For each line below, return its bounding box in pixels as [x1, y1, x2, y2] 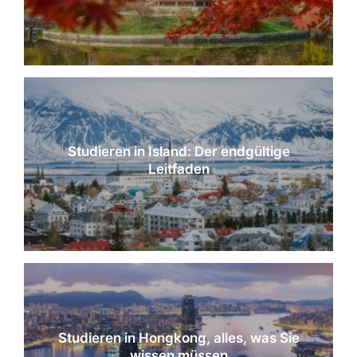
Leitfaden [147, 161, 210, 178]
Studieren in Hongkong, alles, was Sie [57, 329, 300, 346]
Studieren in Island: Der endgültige [67, 143, 290, 160]
